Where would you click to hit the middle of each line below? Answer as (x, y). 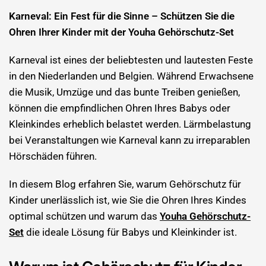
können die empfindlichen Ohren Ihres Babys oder (120, 108)
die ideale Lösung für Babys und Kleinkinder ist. (131, 232)
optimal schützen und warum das (85, 216)
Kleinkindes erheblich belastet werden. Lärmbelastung (130, 124)
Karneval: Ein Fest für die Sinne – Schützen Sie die (122, 16)
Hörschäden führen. (53, 156)
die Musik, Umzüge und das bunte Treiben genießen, (125, 92)
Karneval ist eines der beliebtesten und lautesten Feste (131, 60)
